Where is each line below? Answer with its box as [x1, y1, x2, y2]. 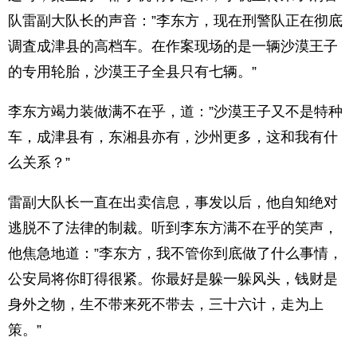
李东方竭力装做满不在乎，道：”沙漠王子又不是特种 [8, 104, 343, 120]
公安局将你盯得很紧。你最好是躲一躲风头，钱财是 [8, 271, 338, 287]
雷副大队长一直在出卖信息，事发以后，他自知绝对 [8, 194, 338, 210]
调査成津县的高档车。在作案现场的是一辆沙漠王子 [8, 38, 338, 54]
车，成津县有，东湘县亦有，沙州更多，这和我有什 [8, 129, 338, 145]
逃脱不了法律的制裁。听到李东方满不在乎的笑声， [8, 220, 338, 236]
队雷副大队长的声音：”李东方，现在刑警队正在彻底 [8, 13, 343, 29]
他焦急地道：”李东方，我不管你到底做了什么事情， [8, 245, 343, 261]
